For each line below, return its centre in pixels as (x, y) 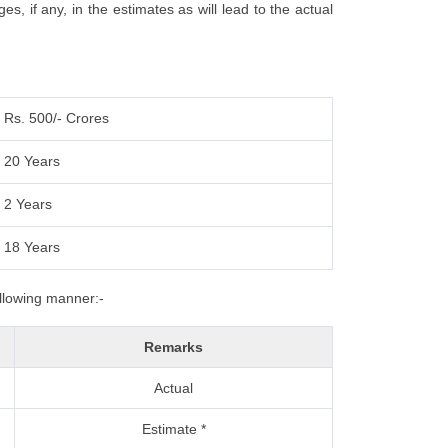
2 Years (28, 204)
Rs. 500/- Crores (57, 118)
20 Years (32, 161)
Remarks (173, 347)
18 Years (32, 247)
